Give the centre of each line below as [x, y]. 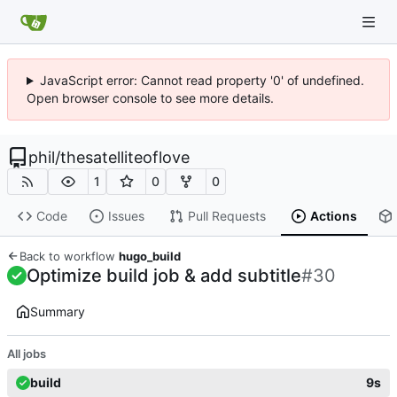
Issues [126, 216]
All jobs [27, 353]
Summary [58, 311]
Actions [333, 216]
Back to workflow [69, 256]
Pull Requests [226, 216]
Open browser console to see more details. [150, 98]
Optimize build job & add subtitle [164, 275]
